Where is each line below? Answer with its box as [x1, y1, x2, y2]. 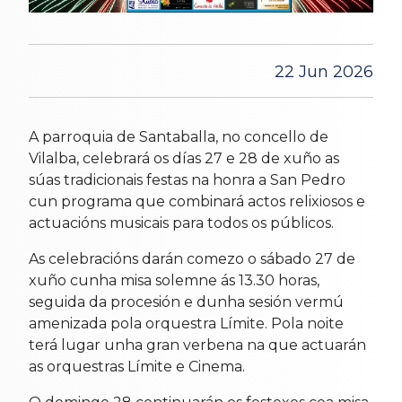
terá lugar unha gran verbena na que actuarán [29, 336, 366, 354]
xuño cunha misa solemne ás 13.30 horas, [29, 271, 319, 289]
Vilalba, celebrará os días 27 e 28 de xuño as [29, 149, 339, 167]
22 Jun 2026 [275, 61, 373, 82]
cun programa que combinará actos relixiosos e [29, 192, 365, 210]
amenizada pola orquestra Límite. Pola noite [29, 314, 344, 332]
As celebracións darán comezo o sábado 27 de [29, 249, 355, 267]
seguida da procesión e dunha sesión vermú [29, 293, 344, 310]
